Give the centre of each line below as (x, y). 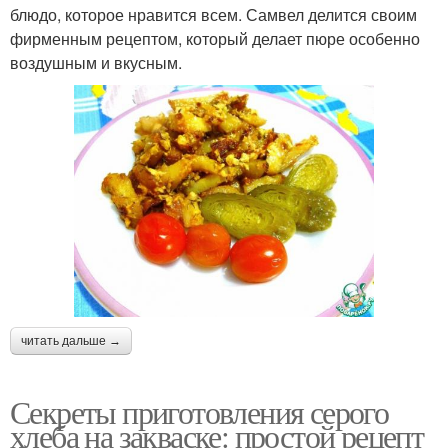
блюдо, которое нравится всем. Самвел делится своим (213, 14)
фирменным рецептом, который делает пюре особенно (215, 38)
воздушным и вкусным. (96, 62)
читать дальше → (71, 340)
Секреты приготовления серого (199, 411)
